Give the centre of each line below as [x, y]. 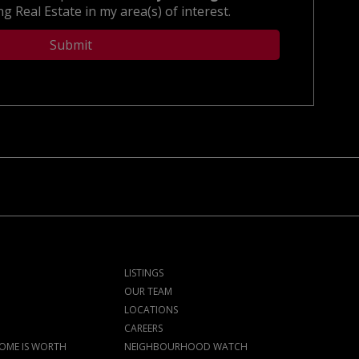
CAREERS [144, 328]
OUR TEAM [149, 291]
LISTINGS [144, 272]
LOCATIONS [151, 309]
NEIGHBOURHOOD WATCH [186, 346]
